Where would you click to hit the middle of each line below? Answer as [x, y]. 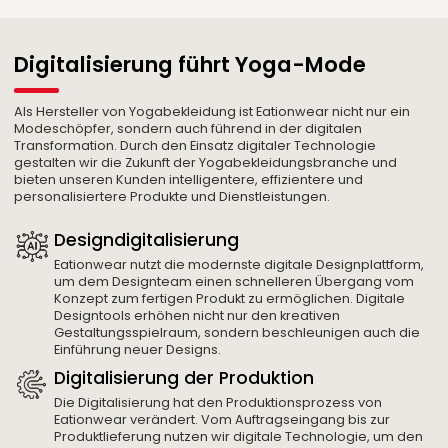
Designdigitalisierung [147, 239]
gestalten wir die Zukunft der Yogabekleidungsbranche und [206, 162]
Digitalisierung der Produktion [184, 378]
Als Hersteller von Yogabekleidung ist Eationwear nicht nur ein [212, 111]
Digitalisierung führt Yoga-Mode [190, 65]
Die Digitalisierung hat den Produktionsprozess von [218, 403]
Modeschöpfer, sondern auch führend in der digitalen [188, 128]
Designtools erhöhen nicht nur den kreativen [197, 315]
